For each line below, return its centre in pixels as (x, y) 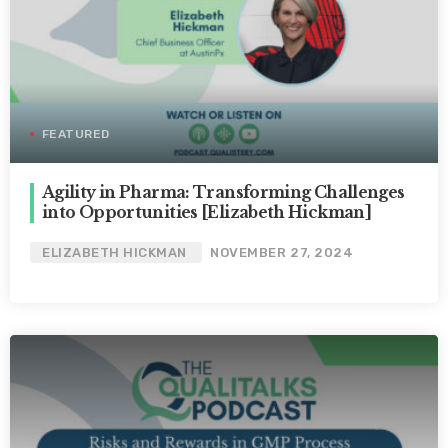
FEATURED (76, 134)
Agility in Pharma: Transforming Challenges (223, 193)
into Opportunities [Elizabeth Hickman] (207, 213)
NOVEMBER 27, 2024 (282, 253)
